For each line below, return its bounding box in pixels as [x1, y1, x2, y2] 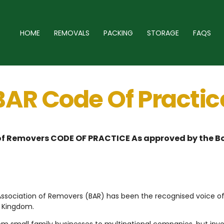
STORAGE [147, 27, 179, 38]
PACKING [103, 27, 133, 38]
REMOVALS [54, 27, 89, 38]
